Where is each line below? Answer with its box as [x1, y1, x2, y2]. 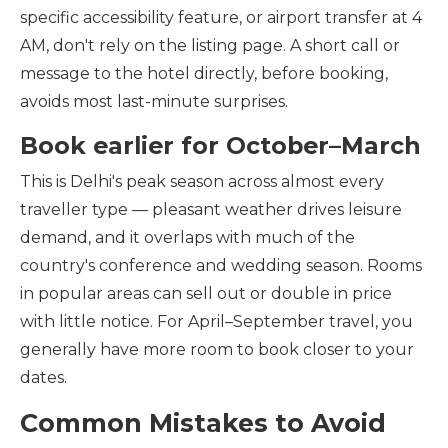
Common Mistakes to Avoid [20, 408, 386, 438]
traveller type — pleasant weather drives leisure [20, 200, 402, 219]
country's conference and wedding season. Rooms [20, 256, 422, 275]
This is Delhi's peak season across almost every [20, 172, 384, 191]
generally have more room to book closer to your [20, 340, 414, 359]
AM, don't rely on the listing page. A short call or [20, 36, 400, 55]
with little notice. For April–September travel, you [20, 312, 413, 331]
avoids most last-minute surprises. [20, 92, 288, 111]
